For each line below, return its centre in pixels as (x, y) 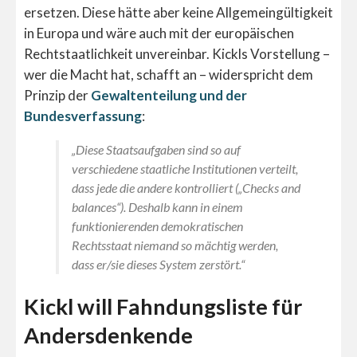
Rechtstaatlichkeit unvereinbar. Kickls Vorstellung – (177, 53)
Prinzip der (57, 95)
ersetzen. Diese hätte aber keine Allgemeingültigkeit (178, 12)
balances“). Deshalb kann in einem (157, 206)
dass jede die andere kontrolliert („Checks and (186, 187)
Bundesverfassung (83, 116)
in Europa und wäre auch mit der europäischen (159, 33)
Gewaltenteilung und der (169, 95)
